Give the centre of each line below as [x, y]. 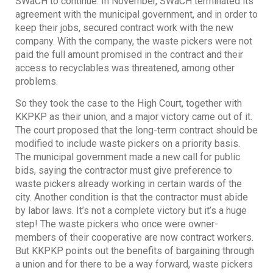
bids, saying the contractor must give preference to [124, 171]
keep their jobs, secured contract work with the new [124, 27]
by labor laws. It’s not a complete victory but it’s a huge [131, 211]
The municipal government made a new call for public [128, 157]
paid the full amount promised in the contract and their [129, 54]
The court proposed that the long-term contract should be [136, 130]
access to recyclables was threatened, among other [125, 68]
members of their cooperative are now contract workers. [134, 238]
